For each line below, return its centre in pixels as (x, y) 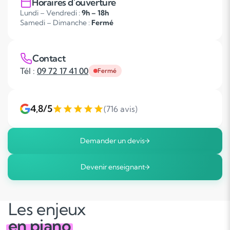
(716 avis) (121, 109)
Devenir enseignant (112, 167)
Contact (49, 59)
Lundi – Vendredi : (51, 13)
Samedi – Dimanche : (56, 23)
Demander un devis (112, 141)
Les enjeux (47, 209)
